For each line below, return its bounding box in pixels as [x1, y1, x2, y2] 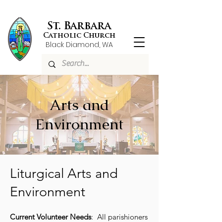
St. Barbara [47, 21, 111, 32]
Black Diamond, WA [45, 40, 113, 50]
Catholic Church [43, 32, 115, 40]
